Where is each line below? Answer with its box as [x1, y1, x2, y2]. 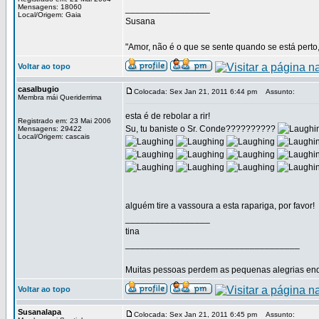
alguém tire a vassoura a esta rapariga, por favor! [125, 201, 315, 211]
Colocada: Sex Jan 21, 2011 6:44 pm [134, 88, 257, 95]
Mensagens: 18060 [18, 3, 82, 11]
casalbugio [18, 85, 59, 93]
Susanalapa [18, 308, 61, 316]
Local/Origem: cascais [18, 132, 90, 140]
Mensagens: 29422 [18, 125, 82, 132]
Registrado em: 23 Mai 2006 [18, 117, 111, 125]
